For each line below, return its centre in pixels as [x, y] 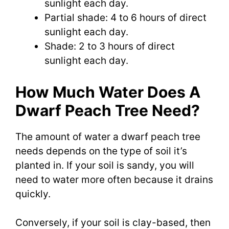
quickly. [33, 194]
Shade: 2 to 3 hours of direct [110, 47]
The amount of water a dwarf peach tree [108, 136]
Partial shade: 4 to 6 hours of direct [125, 18]
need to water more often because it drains [114, 179]
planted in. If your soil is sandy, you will [105, 165]
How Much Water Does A [108, 92]
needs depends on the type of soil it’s [101, 151]
